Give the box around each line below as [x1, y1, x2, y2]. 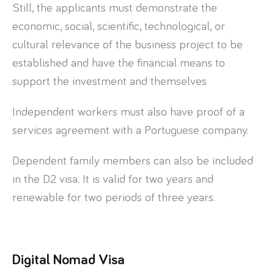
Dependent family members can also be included [12, 154, 253, 167]
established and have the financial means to [12, 56, 225, 69]
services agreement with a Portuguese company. [12, 124, 248, 136]
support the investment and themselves [12, 75, 207, 87]
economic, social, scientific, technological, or [12, 20, 225, 32]
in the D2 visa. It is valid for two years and [12, 172, 213, 185]
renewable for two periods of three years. [12, 191, 215, 204]
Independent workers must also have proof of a [12, 105, 245, 118]
